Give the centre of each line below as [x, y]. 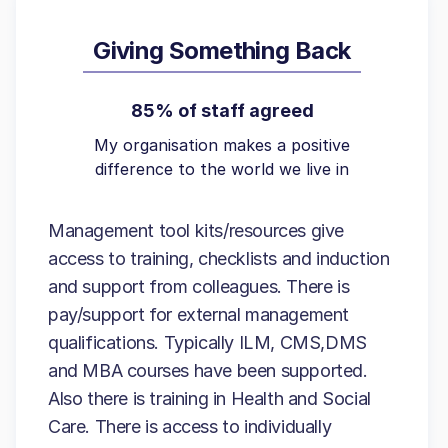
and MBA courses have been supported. [208, 370]
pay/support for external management [199, 314]
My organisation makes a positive [222, 145]
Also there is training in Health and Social [209, 398]
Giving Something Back [222, 50]
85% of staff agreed [222, 110]
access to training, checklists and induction [219, 258]
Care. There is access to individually [190, 426]
